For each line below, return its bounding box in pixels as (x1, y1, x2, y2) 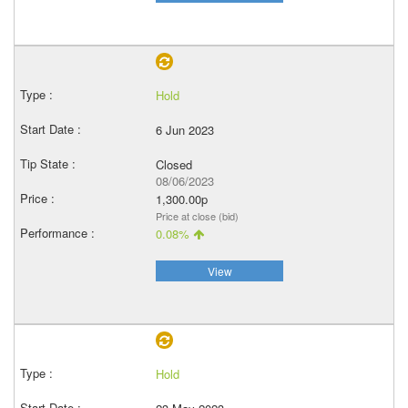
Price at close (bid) (156, 209, 239, 223)
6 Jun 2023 (156, 121, 214, 138)
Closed (156, 156, 192, 173)
